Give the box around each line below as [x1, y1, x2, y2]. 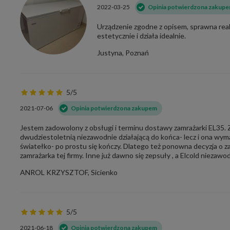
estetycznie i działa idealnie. [97, 31, 186, 40]
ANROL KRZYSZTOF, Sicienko [20, 168, 118, 177]
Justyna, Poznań [97, 48, 149, 57]
